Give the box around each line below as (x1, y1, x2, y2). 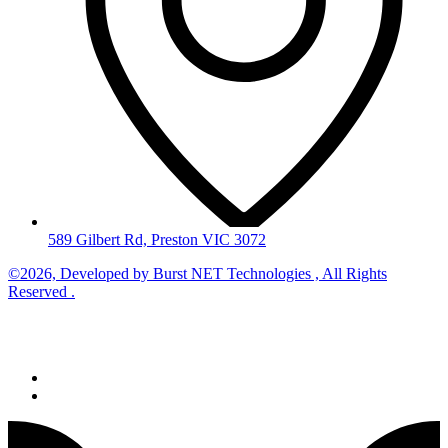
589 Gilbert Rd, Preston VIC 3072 (48, 230, 266, 248)
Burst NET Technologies (153, 264, 311, 282)
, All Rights (311, 264, 387, 282)
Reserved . (8, 282, 75, 300)
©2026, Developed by (8, 264, 153, 282)
